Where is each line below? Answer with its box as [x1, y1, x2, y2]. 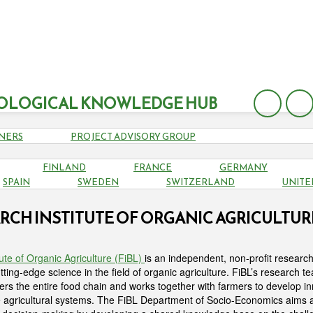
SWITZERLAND [166, 175, 235, 189]
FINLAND [43, 161, 86, 174]
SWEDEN [78, 175, 119, 189]
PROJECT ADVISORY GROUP [71, 130, 196, 143]
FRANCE [133, 161, 172, 174]
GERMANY [219, 161, 268, 174]
